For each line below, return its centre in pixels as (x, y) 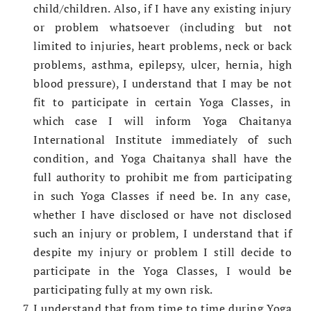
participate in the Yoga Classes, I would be (162, 271)
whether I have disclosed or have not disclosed (162, 215)
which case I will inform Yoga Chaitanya (162, 121)
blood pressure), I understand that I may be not (162, 84)
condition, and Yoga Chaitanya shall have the (162, 159)
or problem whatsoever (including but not (162, 27)
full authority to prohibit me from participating (162, 177)
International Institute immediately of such (162, 140)
